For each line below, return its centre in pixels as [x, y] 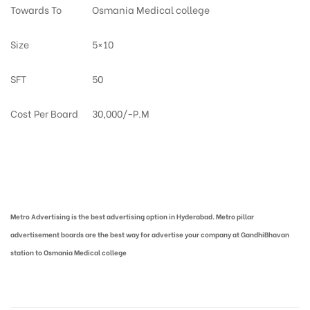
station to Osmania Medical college [69, 252]
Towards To [36, 9]
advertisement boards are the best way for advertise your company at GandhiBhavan [150, 234]
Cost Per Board [44, 113]
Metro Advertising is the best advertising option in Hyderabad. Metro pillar [132, 216]
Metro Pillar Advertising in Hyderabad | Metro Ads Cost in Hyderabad [122, 185]
